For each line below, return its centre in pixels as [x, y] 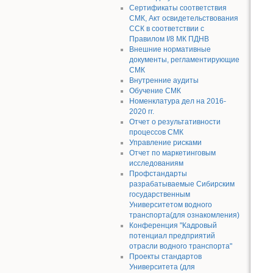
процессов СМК [156, 132]
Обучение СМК [155, 90]
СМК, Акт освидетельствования [183, 18]
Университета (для [162, 267]
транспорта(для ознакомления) [184, 215]
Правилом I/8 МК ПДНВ [169, 39]
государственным [159, 194]
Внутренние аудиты [164, 80]
